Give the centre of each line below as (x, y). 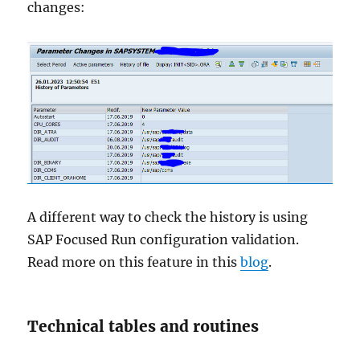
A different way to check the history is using (168, 217)
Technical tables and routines (143, 326)
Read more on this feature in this (134, 262)
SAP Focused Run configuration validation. (164, 239)
